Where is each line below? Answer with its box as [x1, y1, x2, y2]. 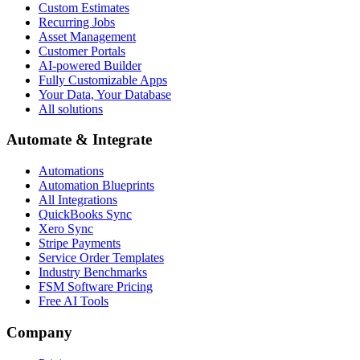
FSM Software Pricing [39, 280, 153, 294]
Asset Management [39, 29, 136, 43]
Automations [39, 164, 104, 178]
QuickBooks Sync [39, 207, 132, 222]
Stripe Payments [39, 236, 121, 251]
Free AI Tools [39, 294, 108, 309]
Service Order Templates [39, 251, 164, 265]
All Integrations [39, 193, 117, 207]
